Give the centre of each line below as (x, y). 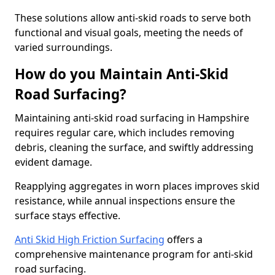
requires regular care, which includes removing (125, 133)
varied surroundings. (64, 47)
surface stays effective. (68, 215)
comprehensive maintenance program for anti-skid (134, 254)
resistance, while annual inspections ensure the (125, 201)
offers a (184, 239)
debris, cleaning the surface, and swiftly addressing (134, 147)
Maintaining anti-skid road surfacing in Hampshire (132, 118)
